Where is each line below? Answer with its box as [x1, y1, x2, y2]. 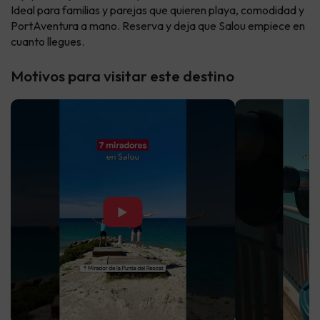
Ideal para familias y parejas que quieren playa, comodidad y [11, 3, 304, 18]
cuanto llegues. [11, 34, 84, 49]
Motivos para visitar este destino [11, 66, 234, 86]
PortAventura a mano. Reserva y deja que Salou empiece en [11, 19, 305, 34]
